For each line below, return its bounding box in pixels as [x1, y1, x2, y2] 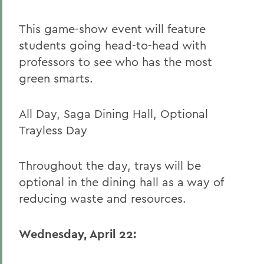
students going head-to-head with [19, 38, 206, 52]
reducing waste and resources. [19, 191, 186, 206]
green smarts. [19, 71, 93, 85]
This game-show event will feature [19, 21, 206, 36]
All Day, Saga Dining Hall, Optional [19, 106, 208, 121]
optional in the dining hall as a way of [19, 174, 223, 189]
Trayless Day [19, 123, 87, 137]
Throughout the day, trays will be [19, 158, 201, 173]
